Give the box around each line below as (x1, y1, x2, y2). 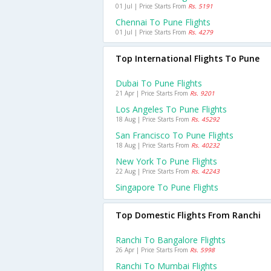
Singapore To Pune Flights (116, 181, 218, 193)
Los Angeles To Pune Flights (116, 103, 227, 115)
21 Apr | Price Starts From (116, 89, 190, 97)
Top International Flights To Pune (116, 53, 260, 64)
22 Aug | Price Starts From (116, 167, 191, 175)
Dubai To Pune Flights (116, 77, 202, 89)
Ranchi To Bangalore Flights (116, 234, 226, 246)
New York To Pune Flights (116, 155, 217, 167)
